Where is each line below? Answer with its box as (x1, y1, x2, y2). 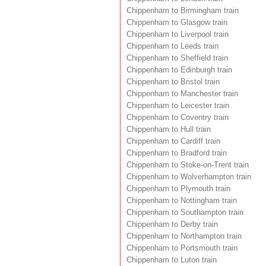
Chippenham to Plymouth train (126, 184, 230, 193)
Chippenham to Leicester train (126, 101, 229, 110)
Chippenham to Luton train (126, 255, 217, 264)
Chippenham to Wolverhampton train (126, 172, 251, 181)
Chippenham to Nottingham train (126, 196, 237, 205)
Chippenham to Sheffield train (126, 53, 228, 62)
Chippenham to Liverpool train (126, 30, 229, 39)
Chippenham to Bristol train (126, 77, 220, 86)
